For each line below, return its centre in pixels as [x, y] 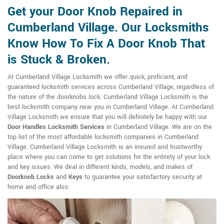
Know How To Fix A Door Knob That [106, 44]
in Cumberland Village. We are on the [158, 127]
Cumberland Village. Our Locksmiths [108, 28]
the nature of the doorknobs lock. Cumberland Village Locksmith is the [108, 97]
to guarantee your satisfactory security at [142, 177]
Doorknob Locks [31, 177]
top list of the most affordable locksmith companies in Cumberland [103, 137]
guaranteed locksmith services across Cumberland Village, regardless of [111, 87]
